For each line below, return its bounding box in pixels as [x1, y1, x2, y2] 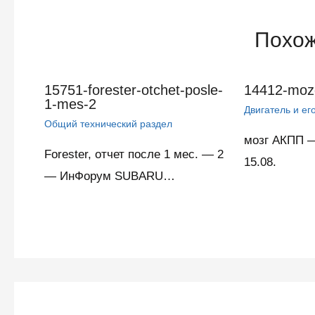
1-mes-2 [44, 96, 96, 112]
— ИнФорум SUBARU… [44, 169, 175, 184]
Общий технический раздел [44, 118, 172, 130]
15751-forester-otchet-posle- [44, 82, 223, 98]
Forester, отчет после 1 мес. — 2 [44, 148, 224, 162]
